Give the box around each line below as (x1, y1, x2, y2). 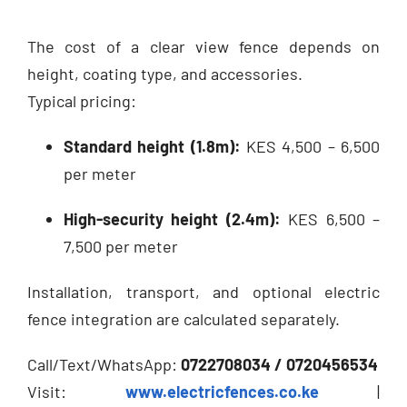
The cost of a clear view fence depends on (27, 35, 380, 56)
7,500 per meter (64, 235, 178, 256)
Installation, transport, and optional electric (27, 281, 380, 302)
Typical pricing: (27, 90, 136, 111)
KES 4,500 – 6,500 (240, 135, 381, 156)
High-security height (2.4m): (64, 208, 281, 229)
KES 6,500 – (280, 208, 381, 229)
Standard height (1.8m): (64, 135, 241, 156)
